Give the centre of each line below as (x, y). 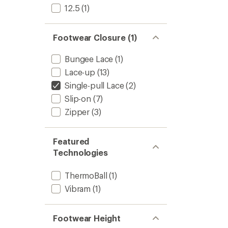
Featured (71, 141)
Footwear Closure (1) (95, 37)
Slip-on (78, 98)
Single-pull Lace (94, 85)
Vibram (78, 189)
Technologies (81, 152)
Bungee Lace (89, 59)
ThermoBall (86, 175)
